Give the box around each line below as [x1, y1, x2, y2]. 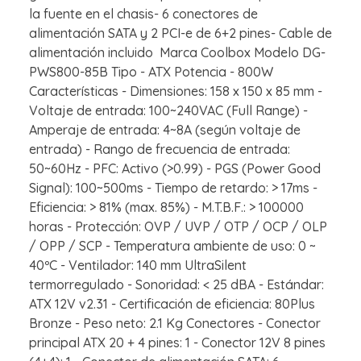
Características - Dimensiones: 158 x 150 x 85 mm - [29, 83, 322, 100]
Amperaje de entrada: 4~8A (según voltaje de [29, 122, 301, 139]
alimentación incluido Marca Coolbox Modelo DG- [29, 44, 326, 61]
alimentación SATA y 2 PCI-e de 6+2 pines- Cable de [29, 25, 332, 42]
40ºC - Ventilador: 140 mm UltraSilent [29, 257, 247, 274]
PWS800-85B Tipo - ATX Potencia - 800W [29, 64, 273, 81]
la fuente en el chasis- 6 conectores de [29, 6, 258, 23]
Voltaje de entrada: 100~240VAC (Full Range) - [29, 102, 308, 119]
